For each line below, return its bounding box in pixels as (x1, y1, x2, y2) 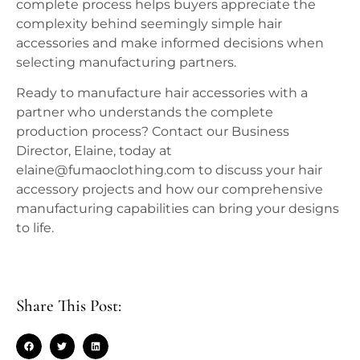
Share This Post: (16, 296, 121, 317)
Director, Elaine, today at (16, 143, 172, 159)
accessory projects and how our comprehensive (16, 182, 323, 198)
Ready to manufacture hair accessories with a (16, 85, 308, 101)
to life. (16, 220, 54, 236)
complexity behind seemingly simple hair (16, 15, 282, 31)
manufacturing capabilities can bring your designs (16, 201, 339, 217)
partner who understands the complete (16, 104, 273, 121)
